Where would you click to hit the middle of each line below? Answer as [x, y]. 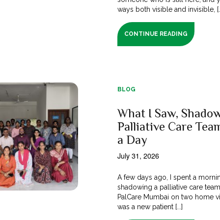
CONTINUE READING [156, 34]
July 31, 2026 [138, 155]
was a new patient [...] [150, 206]
